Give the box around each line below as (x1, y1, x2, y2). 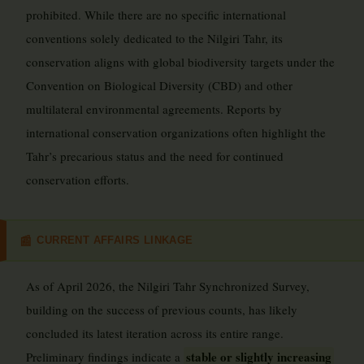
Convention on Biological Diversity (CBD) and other (26, 77, 292, 93)
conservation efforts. (26, 171, 129, 188)
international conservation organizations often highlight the (26, 124, 326, 141)
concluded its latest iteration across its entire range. (26, 325, 284, 341)
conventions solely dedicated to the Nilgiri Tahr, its (26, 30, 283, 46)
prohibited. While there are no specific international (26, 6, 286, 23)
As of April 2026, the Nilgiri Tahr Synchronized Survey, (26, 278, 310, 294)
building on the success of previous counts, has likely (26, 301, 297, 318)
